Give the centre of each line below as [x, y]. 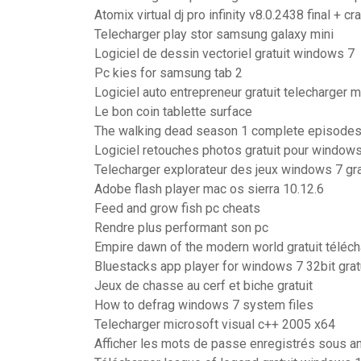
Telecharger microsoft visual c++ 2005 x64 [215, 324]
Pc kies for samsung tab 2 [168, 73]
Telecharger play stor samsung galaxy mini [214, 34]
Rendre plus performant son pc [181, 228]
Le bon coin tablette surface [173, 112]
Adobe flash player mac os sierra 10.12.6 [209, 189]
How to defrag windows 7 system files [204, 305]
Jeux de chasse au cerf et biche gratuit [203, 286]
